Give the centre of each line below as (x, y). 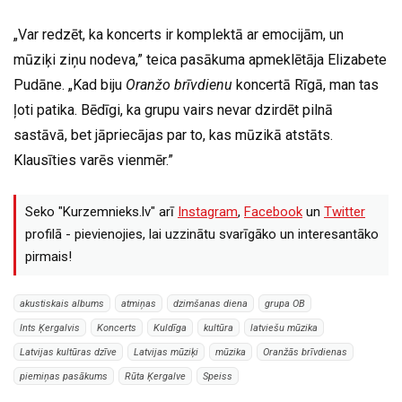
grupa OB (285, 303)
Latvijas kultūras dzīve (68, 352)
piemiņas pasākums (64, 376)
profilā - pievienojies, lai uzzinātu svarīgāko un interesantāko (202, 235)
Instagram (208, 212)
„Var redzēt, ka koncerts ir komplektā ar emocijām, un (179, 34)
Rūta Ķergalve (155, 376)
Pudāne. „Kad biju (70, 84)
